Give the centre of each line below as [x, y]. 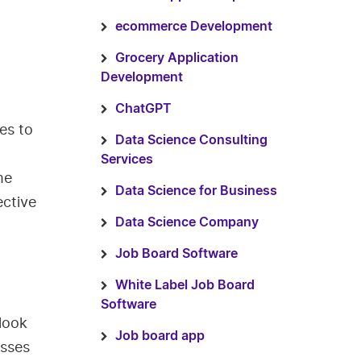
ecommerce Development [193, 27]
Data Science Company [187, 222]
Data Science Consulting [191, 140]
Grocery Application [176, 58]
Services [127, 160]
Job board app [160, 336]
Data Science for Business [196, 191]
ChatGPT [143, 109]
